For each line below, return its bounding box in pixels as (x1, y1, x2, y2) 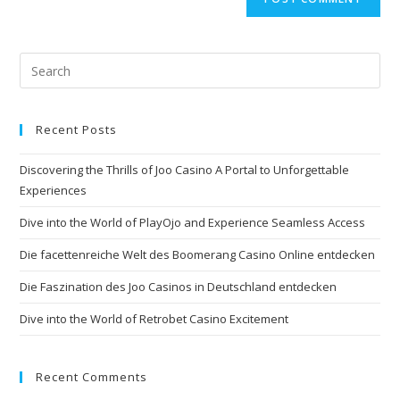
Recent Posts (36, 121, 118, 137)
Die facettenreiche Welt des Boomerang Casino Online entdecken (20, 246, 376, 262)
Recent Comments (36, 369, 148, 385)
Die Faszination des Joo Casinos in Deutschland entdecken (20, 279, 337, 295)
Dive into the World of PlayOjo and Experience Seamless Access (20, 214, 366, 230)
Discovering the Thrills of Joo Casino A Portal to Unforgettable (20, 162, 350, 178)
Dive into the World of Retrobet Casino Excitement (20, 311, 289, 327)
